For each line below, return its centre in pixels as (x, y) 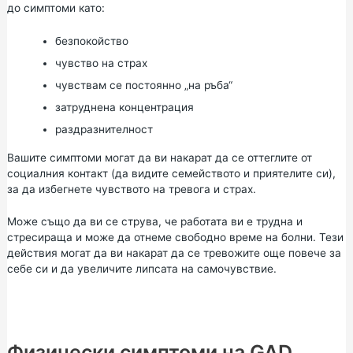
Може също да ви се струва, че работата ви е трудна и (154, 222)
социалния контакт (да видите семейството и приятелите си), (171, 173)
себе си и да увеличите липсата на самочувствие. (141, 269)
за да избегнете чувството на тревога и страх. (131, 189)
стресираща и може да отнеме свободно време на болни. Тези (175, 238)
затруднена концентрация (124, 107)
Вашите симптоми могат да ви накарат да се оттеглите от (159, 157)
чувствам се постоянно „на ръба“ (143, 85)
